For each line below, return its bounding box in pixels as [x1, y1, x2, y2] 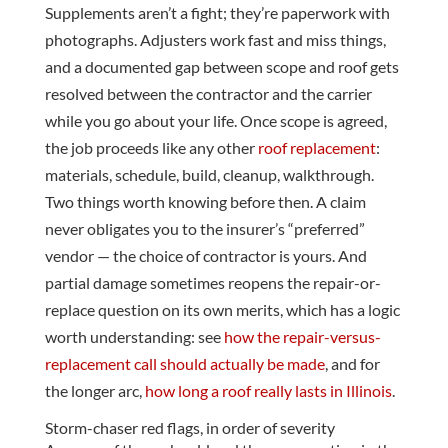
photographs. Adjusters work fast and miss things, [44, 30, 386, 50]
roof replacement [257, 138, 376, 158]
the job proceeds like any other [44, 138, 258, 158]
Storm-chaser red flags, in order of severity [44, 418, 335, 438]
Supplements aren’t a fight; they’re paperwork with [44, 3, 390, 23]
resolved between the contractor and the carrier [44, 84, 372, 104]
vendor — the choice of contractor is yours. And [44, 246, 367, 266]
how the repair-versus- [223, 327, 381, 347]
